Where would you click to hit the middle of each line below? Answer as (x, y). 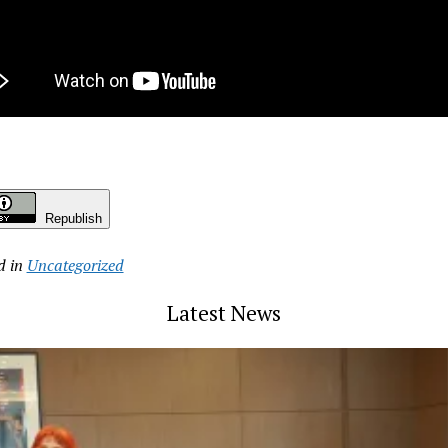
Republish (73, 218)
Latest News (223, 312)
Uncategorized (75, 264)
